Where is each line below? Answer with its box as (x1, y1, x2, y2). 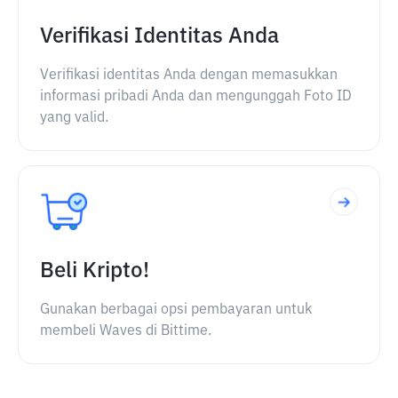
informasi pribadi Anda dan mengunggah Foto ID (40, 90, 352, 104)
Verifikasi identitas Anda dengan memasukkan (40, 68, 338, 83)
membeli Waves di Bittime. (40, 324, 211, 338)
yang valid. (40, 111, 108, 125)
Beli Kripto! (40, 260, 149, 282)
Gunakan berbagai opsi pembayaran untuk (40, 303, 312, 317)
